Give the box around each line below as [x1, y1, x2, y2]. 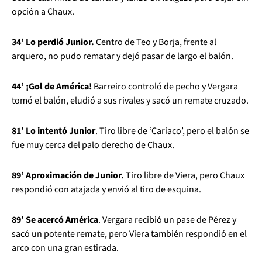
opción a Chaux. [12, 5, 74, 18]
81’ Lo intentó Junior [12, 125, 95, 137]
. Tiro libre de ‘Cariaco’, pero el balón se [95, 125, 249, 137]
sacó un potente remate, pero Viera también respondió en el [12, 227, 247, 240]
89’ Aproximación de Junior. [12, 169, 124, 182]
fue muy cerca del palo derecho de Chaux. [12, 139, 174, 151]
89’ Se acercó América [12, 213, 98, 226]
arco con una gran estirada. [12, 242, 119, 254]
